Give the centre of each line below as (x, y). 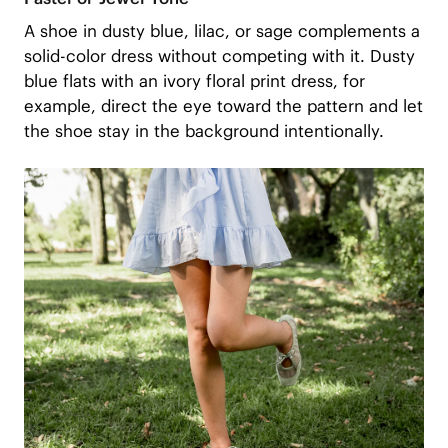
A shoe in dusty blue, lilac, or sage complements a (221, 30)
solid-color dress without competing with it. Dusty (219, 55)
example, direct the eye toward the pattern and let (223, 105)
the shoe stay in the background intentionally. (203, 130)
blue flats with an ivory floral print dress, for (194, 80)
